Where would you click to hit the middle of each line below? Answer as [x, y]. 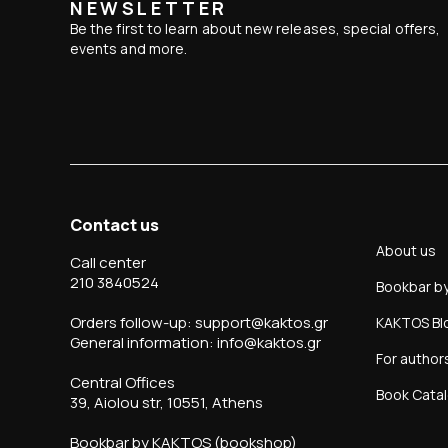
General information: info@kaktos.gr [195, 342]
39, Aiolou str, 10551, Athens [166, 402]
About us [406, 250]
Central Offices [122, 382]
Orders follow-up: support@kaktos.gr [199, 322]
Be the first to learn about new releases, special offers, [255, 28]
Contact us [114, 224]
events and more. [129, 48]
